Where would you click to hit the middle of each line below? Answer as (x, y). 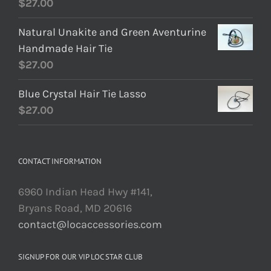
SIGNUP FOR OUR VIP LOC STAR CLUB (80, 256)
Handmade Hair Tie (65, 48)
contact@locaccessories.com (90, 224)
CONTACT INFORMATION (60, 161)
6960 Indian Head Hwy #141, (85, 191)
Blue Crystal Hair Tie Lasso (82, 93)
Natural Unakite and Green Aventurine (112, 32)
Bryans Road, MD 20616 (75, 208)
